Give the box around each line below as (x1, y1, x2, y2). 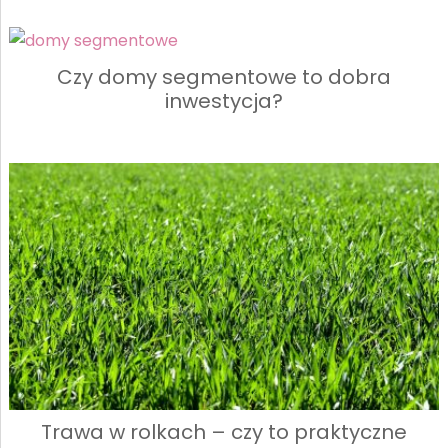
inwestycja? (164, 86, 283, 115)
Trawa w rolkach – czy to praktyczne (40, 417, 407, 446)
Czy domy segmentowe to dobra (56, 62, 391, 91)
